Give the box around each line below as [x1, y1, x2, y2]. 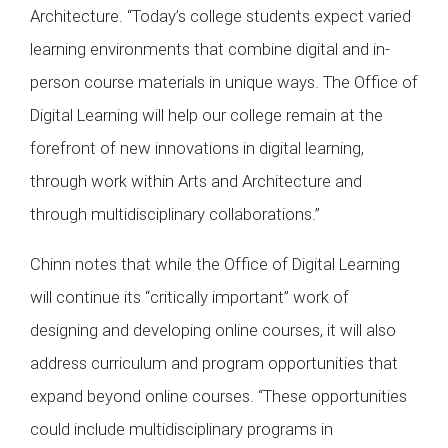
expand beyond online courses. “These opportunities [30, 385, 407, 408]
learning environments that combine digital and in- [30, 38, 390, 61]
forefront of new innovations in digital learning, [30, 137, 364, 160]
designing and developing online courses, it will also [30, 319, 396, 342]
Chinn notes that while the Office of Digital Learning [30, 253, 400, 276]
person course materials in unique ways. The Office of [30, 71, 418, 94]
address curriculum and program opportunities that [30, 352, 398, 375]
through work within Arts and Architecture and [30, 170, 362, 193]
